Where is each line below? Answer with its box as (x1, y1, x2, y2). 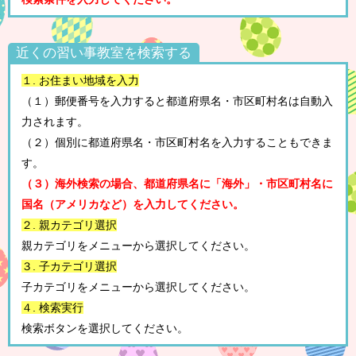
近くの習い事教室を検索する (16, 45, 192, 60)
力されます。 (21, 115, 88, 128)
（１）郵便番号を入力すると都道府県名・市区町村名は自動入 (21, 95, 333, 107)
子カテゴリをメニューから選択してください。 (21, 281, 255, 293)
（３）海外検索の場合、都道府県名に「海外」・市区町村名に (21, 177, 333, 190)
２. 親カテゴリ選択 (21, 219, 117, 231)
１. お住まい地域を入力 (21, 74, 139, 87)
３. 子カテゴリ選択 (21, 260, 117, 273)
